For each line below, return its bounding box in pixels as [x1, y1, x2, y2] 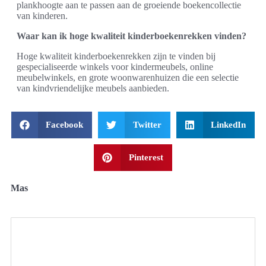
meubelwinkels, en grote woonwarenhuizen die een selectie [17, 72, 239, 83]
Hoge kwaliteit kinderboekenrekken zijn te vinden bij [17, 51, 216, 61]
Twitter [132, 120, 161, 129]
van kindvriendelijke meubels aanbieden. [17, 83, 169, 93]
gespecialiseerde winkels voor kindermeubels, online [17, 62, 213, 72]
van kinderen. [17, 11, 68, 21]
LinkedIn [211, 120, 246, 129]
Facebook [46, 120, 84, 129]
